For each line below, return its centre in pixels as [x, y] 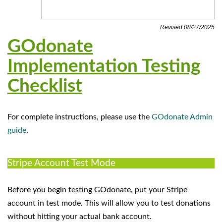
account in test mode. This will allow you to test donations [109, 203]
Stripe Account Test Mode [61, 163]
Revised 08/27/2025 [187, 27]
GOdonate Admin [182, 117]
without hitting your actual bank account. [81, 216]
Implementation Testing [104, 66]
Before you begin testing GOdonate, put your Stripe [97, 190]
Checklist [45, 86]
